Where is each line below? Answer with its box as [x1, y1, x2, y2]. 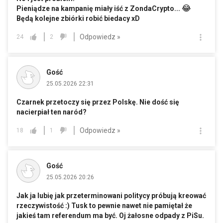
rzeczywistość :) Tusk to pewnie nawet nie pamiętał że [16, 202, 192, 210]
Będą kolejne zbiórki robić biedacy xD [16, 14, 140, 23]
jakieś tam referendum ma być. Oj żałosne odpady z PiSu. [16, 212, 204, 220]
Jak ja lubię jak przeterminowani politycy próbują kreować [16, 192, 206, 200]
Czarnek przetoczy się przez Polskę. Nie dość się [16, 98, 179, 107]
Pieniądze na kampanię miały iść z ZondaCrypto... [16, 4, 182, 13]
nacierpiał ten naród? [16, 108, 87, 116]
